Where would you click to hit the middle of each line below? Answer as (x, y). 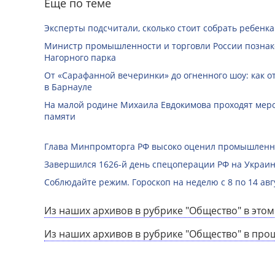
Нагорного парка (80, 57)
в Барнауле (68, 87)
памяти (60, 116)
